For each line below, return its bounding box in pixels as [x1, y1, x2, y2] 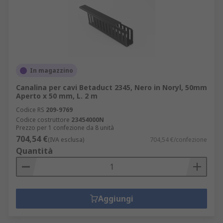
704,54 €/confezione [150, 135, 207, 144]
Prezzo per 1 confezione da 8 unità [16, 123, 114, 132]
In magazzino [30, 66, 73, 75]
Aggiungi [98, 193, 133, 204]
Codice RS [16, 106, 44, 114]
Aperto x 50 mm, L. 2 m [16, 91, 98, 101]
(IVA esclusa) [48, 135, 84, 144]
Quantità [16, 145, 53, 156]
